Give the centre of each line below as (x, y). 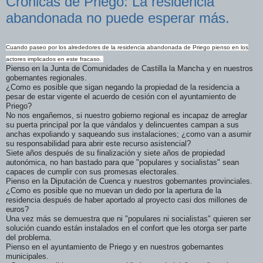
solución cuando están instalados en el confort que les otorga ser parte (126, 228)
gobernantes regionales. (48, 77)
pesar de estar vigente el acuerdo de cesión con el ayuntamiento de (121, 96)
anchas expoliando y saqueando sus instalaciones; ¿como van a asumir (129, 134)
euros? (17, 209)
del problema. (30, 237)
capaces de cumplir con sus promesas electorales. (94, 171)
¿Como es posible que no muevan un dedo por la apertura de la (114, 190)
